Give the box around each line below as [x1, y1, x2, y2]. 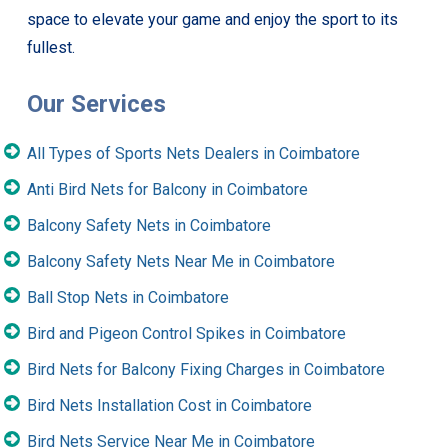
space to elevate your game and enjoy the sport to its [26, 9, 398, 29]
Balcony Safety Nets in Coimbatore [26, 215, 271, 235]
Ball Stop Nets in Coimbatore [26, 287, 229, 307]
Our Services [26, 89, 166, 118]
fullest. [26, 37, 75, 57]
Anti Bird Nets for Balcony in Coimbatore [26, 179, 308, 199]
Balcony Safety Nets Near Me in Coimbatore [26, 251, 335, 271]
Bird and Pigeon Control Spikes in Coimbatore [26, 323, 346, 343]
